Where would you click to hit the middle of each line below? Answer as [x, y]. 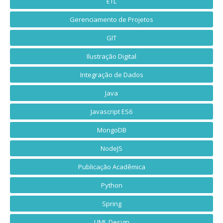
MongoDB [111, 130]
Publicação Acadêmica [111, 167]
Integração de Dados [111, 75]
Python [111, 185]
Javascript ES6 [111, 112]
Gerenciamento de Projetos [111, 20]
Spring [111, 204]
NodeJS [111, 149]
